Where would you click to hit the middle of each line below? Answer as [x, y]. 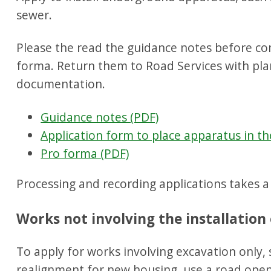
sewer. [34, 15]
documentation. [61, 84]
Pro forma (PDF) [85, 154]
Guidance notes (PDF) [100, 117]
